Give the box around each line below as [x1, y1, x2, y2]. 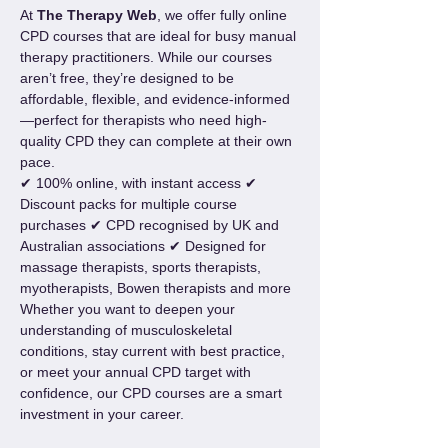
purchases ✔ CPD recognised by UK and [20, 217, 283, 233]
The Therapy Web [37, 7, 157, 23]
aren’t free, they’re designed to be [20, 70, 238, 86]
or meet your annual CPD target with [20, 364, 255, 380]
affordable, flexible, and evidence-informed [20, 91, 290, 107]
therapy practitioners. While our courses [20, 49, 276, 65]
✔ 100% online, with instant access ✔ [20, 175, 261, 191]
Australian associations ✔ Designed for [20, 238, 270, 254]
